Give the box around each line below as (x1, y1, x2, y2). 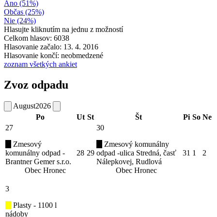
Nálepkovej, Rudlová (96, 157, 162, 166)
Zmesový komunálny (102, 139, 169, 148)
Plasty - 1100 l (11, 201, 57, 209)
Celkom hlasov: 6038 (4, 33, 69, 42)
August (13, 101, 35, 110)
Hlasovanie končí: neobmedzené (4, 51, 103, 60)
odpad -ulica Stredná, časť (96, 148, 176, 157)
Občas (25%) (4, 7, 44, 16)
